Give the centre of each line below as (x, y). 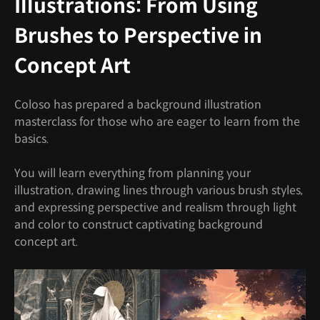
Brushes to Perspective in (138, 36)
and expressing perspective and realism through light (155, 207)
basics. (32, 139)
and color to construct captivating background (139, 225)
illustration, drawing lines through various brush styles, (159, 190)
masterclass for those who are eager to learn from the (157, 122)
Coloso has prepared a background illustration (138, 105)
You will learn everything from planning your (132, 173)
